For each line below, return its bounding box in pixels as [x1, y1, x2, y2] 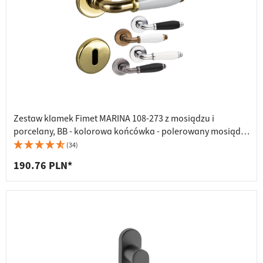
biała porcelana [14, 138, 77, 151]
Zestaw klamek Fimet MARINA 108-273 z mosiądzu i [14, 112, 214, 126]
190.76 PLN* [14, 159, 72, 174]
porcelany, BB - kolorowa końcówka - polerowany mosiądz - [14, 125, 249, 139]
